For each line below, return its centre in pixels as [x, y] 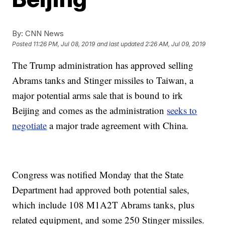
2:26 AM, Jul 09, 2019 [176, 44]
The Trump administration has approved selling [103, 65]
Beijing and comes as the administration [90, 110]
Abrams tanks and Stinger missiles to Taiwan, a [103, 80]
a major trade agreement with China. [118, 125]
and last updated [121, 44]
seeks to [182, 110]
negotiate [30, 125]
